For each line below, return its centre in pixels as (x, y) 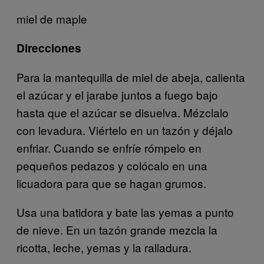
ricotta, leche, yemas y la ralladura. (104, 247)
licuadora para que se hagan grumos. (111, 183)
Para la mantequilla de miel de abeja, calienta (131, 77)
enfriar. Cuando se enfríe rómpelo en (109, 147)
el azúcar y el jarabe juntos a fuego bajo (117, 94)
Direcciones (49, 48)
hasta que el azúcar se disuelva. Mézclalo (123, 112)
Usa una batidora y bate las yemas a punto (125, 212)
